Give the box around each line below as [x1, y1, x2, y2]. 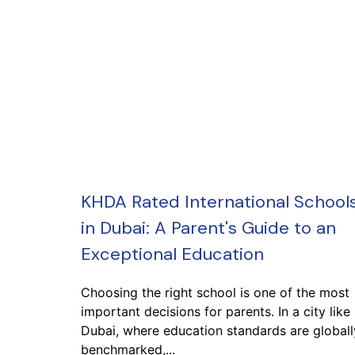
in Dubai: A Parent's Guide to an [81, 216, 336, 239]
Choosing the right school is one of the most [81, 284, 349, 300]
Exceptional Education [81, 242, 264, 265]
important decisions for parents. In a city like [81, 303, 350, 319]
